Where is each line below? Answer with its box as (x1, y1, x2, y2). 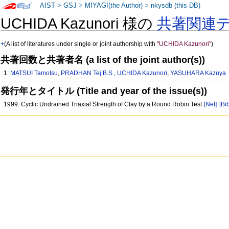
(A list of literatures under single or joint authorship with (4, 40, 157, 48)
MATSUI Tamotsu (10, 70, 58, 77)
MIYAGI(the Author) (85, 2, 143, 9)
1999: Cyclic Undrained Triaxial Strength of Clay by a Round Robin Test (4, 100, 204, 108)
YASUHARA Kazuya (170, 70, 226, 77)
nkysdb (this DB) (151, 2, 201, 9)
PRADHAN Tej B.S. (61, 70, 114, 77)
